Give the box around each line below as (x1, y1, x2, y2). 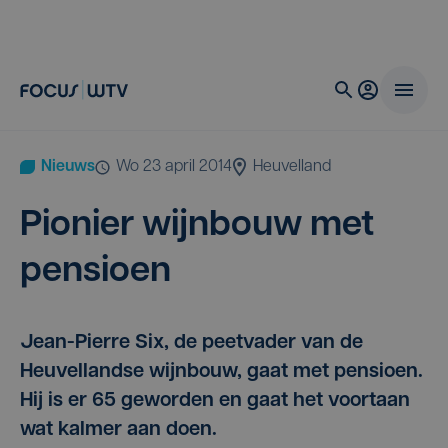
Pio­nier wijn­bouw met (20, 208, 374, 244)
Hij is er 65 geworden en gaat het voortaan (20, 391, 410, 411)
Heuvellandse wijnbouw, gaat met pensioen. (20, 362, 423, 382)
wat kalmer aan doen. (20, 420, 217, 440)
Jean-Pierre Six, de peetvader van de (20, 333, 363, 353)
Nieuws (41, 159, 95, 175)
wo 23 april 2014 (130, 159, 232, 175)
